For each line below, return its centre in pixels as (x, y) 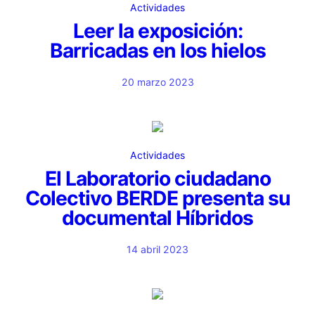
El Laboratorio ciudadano (157, 179)
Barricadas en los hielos (157, 51)
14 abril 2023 (157, 249)
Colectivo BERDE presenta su (157, 198)
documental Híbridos (157, 218)
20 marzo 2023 (157, 82)
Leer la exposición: (157, 31)
